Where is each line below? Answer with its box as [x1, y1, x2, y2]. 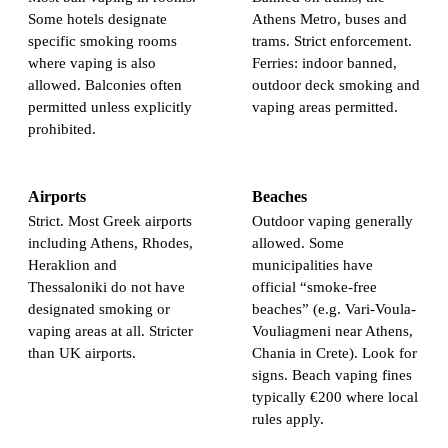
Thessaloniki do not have [28, 279, 185, 296]
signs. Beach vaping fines [252, 367, 412, 384]
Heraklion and [28, 257, 117, 274]
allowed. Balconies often [28, 77, 182, 94]
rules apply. [252, 411, 324, 428]
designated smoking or [28, 301, 170, 318]
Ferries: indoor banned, [252, 55, 397, 72]
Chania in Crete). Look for [252, 345, 417, 362]
